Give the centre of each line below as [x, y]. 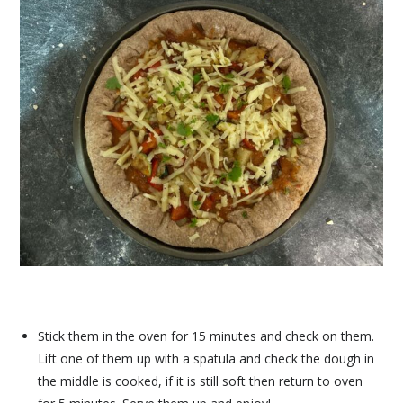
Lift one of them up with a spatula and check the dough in [206, 358]
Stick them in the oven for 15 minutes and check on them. [206, 336]
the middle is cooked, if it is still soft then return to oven [201, 381]
